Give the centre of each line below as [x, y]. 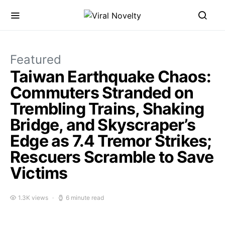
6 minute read [85, 198]
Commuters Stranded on [102, 93]
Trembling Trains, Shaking [107, 109]
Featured [36, 60]
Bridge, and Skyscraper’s [103, 125]
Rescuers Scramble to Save [112, 157]
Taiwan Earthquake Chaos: [110, 77]
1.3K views [33, 198]
